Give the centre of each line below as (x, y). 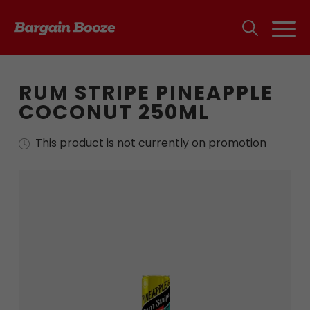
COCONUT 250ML (114, 112)
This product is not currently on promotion (151, 143)
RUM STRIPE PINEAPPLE (146, 93)
